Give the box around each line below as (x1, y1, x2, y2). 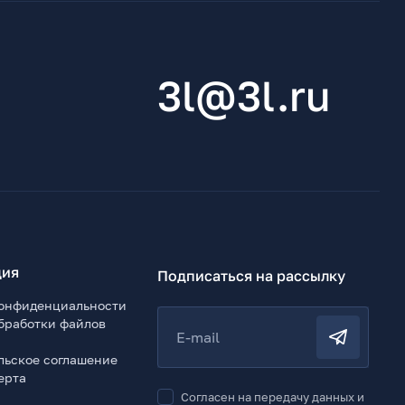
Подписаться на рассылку (157, 267, 346, 286)
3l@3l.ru (157, 71, 331, 121)
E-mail (176, 327, 221, 346)
